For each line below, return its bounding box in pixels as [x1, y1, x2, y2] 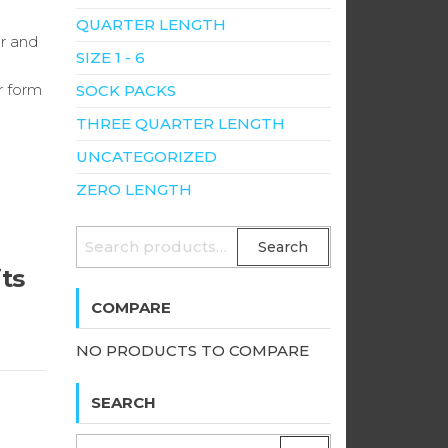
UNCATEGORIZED [76, 147, 217, 166]
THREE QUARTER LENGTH [76, 114, 285, 133]
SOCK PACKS [76, 81, 176, 100]
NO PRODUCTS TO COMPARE [76, 341, 309, 360]
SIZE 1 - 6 [76, 48, 145, 67]
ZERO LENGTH [76, 180, 192, 199]
